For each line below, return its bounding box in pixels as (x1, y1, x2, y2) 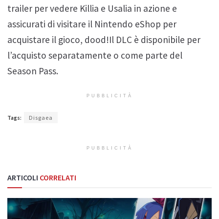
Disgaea (29, 114, 53, 122)
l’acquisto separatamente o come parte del (7, 49, 182, 62)
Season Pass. (7, 65, 58, 77)
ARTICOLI (7, 173, 38, 183)
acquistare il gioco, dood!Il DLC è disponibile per (7, 34, 200, 46)
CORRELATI (38, 173, 76, 183)
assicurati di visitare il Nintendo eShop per (7, 18, 176, 30)
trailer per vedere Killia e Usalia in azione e (7, 2, 177, 15)
